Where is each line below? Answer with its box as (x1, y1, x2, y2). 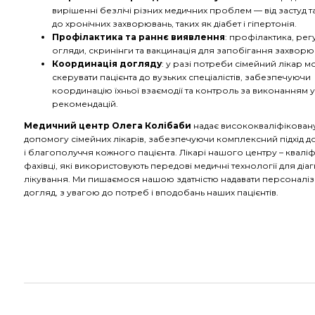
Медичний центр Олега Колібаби (24, 120, 191, 131)
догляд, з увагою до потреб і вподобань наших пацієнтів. (24, 187, 278, 198)
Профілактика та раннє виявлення (52, 32, 225, 42)
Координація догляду (52, 58, 162, 69)
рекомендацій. (52, 98, 118, 109)
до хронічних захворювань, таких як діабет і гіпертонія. (52, 18, 297, 29)
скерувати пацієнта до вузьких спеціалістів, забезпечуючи (52, 72, 311, 82)
